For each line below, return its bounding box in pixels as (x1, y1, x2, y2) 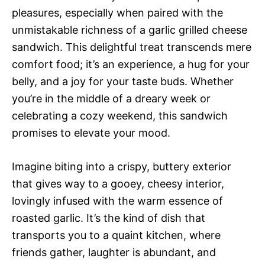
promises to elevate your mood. (12, 126, 170, 139)
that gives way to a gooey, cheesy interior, (12, 177, 224, 190)
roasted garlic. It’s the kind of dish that (12, 211, 205, 224)
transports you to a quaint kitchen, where (12, 228, 221, 241)
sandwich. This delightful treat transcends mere (12, 40, 251, 53)
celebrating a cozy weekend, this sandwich (12, 109, 228, 122)
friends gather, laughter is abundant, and (12, 245, 216, 258)
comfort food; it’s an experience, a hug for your (12, 57, 250, 70)
